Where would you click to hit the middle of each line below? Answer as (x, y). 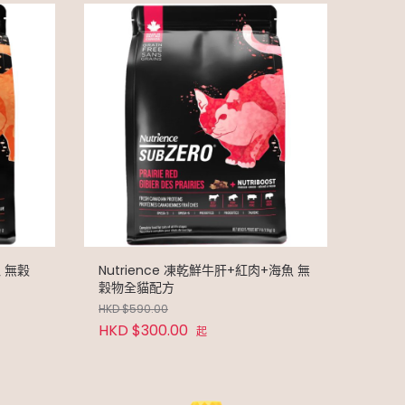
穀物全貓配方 (137, 287)
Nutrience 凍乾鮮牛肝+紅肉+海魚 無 (204, 270)
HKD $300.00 (143, 330)
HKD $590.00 (133, 308)
